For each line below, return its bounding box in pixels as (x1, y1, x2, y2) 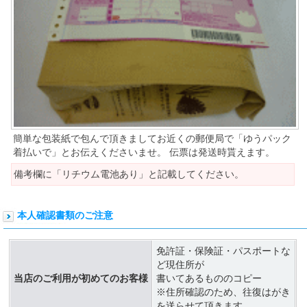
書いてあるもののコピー (156, 273, 262, 284)
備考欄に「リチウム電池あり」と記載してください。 (14, 169, 244, 180)
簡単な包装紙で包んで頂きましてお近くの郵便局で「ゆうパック (13, 133, 291, 145)
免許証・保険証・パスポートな (156, 245, 291, 257)
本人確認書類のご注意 (17, 210, 113, 221)
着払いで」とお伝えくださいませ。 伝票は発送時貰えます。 (13, 147, 275, 158)
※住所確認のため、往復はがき (156, 286, 291, 298)
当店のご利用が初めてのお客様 (14, 273, 148, 284)
